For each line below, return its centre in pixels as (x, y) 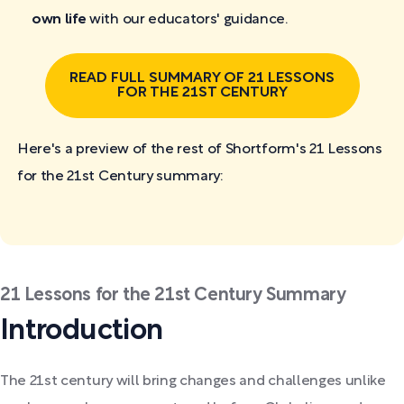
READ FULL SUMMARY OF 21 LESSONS (202, 78)
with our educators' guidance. (187, 19)
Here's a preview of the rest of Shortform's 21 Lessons (200, 149)
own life (59, 19)
